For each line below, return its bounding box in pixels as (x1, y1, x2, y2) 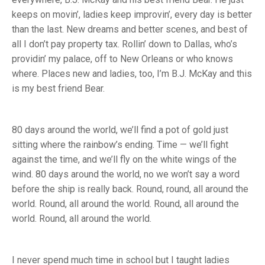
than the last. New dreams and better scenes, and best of (12, 24, 248, 35)
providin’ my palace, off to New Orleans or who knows (12, 53, 233, 65)
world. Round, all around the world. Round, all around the (12, 198, 239, 210)
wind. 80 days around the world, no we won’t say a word (12, 169, 240, 180)
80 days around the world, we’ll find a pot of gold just (12, 124, 228, 136)
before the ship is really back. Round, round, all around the (12, 183, 248, 195)
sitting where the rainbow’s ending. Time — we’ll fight (12, 139, 228, 151)
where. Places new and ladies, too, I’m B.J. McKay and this (12, 68, 252, 80)
